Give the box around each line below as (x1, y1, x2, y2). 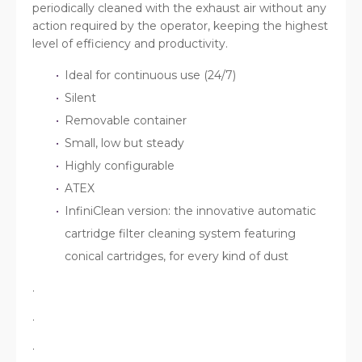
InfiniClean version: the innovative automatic (65, 203, 316, 218)
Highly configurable (65, 158, 175, 173)
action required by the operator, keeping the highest (32, 18, 328, 33)
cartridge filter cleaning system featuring (65, 225, 296, 241)
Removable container (65, 112, 187, 128)
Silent (65, 90, 96, 105)
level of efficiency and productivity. (32, 36, 228, 51)
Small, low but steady (65, 135, 184, 150)
